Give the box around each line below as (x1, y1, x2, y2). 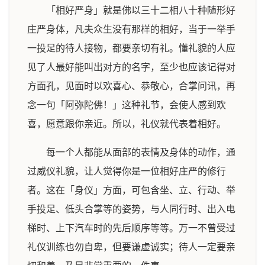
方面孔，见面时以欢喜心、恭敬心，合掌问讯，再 (27, 81, 235, 91)
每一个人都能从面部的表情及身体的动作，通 (46, 147, 235, 157)
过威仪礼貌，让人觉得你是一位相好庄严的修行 (27, 166, 226, 176)
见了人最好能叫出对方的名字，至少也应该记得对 (27, 62, 235, 72)
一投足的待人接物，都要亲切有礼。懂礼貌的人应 (27, 43, 235, 53)
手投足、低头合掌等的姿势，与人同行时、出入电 (27, 204, 235, 214)
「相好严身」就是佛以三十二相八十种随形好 (46, 5, 235, 15)
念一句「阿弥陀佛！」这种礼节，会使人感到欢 (27, 100, 226, 110)
